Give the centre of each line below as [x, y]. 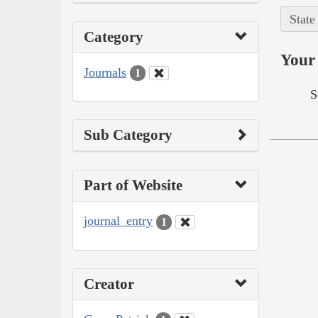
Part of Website [133, 186]
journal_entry [118, 221]
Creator [109, 284]
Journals [105, 72]
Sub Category [128, 135]
